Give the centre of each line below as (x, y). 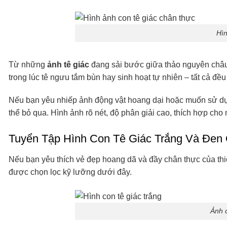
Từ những (28, 64)
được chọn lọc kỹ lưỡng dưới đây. (70, 172)
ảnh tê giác (68, 64)
